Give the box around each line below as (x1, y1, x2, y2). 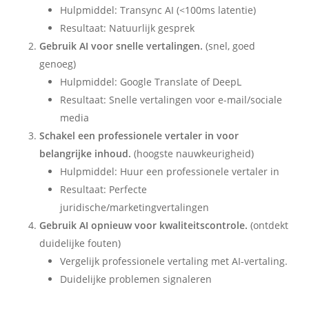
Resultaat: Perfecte (59, 182, 147, 196)
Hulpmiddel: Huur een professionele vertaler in (59, 164, 279, 178)
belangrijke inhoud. (39, 146, 131, 160)
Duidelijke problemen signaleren (59, 272, 212, 286)
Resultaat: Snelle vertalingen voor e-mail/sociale (59, 92, 282, 106)
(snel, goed (202, 39, 255, 52)
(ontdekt (247, 218, 288, 232)
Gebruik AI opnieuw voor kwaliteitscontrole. (39, 218, 248, 232)
